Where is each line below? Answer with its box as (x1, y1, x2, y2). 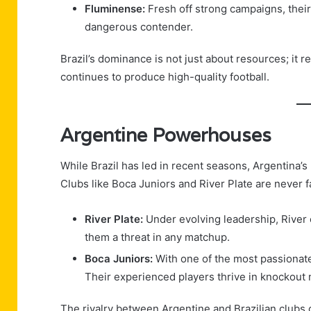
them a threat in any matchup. (85, 230, 230, 244)
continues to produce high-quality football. (60, 69, 269, 83)
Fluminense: (85, 1, 145, 15)
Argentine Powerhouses (60, 122, 271, 147)
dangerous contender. (85, 19, 193, 33)
